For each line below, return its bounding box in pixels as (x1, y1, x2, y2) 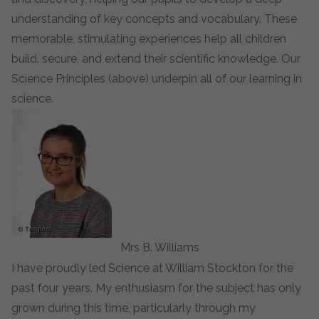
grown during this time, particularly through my (11, 301, 256, 315)
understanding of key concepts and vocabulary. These (11, 12, 297, 26)
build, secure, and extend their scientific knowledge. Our (11, 52, 300, 66)
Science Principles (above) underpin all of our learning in (11, 72, 302, 85)
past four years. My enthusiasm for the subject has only (11, 281, 301, 295)
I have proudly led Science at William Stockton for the (11, 261, 293, 275)
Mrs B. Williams (120, 241, 199, 254)
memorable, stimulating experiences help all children (11, 32, 286, 46)
